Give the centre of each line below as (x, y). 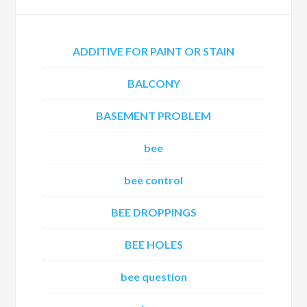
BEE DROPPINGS (153, 212)
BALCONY (153, 83)
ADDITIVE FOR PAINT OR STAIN (153, 51)
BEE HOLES (153, 244)
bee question (153, 277)
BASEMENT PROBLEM (153, 115)
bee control (153, 180)
